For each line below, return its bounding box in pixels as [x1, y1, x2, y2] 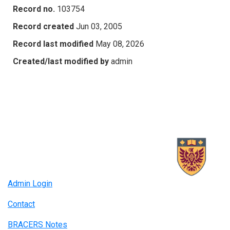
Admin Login [8, 179, 52, 189]
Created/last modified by [13, 56, 109, 66]
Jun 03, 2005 [76, 21, 122, 31]
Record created [13, 21, 74, 31]
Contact [8, 199, 35, 209]
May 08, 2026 [95, 39, 144, 49]
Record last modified [13, 39, 93, 49]
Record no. [13, 4, 55, 14]
